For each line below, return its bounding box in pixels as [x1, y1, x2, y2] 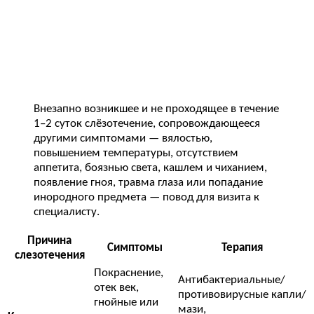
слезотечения [14, 250, 85, 262]
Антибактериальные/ [178, 274, 285, 287]
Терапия [221, 242, 263, 254]
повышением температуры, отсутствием [34, 146, 238, 159]
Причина [27, 235, 71, 247]
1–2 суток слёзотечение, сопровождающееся [34, 117, 260, 130]
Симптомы [107, 242, 163, 254]
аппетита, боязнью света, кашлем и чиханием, [34, 161, 267, 174]
